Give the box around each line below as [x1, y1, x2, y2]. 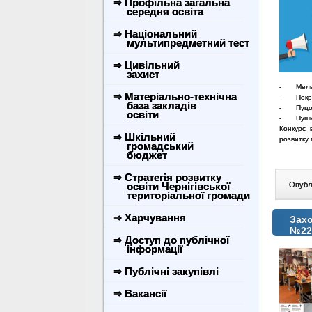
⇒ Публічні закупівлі [113, 265, 219, 277]
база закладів [110, 100, 196, 111]
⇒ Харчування [113, 212, 186, 224]
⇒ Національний [113, 28, 197, 40]
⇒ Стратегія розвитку [113, 171, 221, 183]
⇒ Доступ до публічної [113, 234, 229, 246]
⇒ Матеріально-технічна [113, 91, 237, 102]
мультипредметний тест [110, 37, 249, 49]
